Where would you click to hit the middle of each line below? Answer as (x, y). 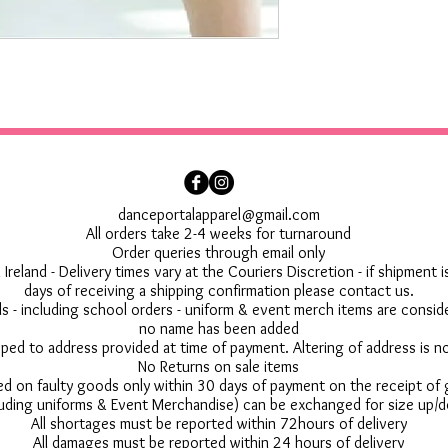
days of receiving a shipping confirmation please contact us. (218, 291)
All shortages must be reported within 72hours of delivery (218, 424)
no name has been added (218, 329)
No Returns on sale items (218, 367)
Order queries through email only (218, 253)
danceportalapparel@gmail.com (218, 215)
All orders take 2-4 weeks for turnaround (218, 234)
